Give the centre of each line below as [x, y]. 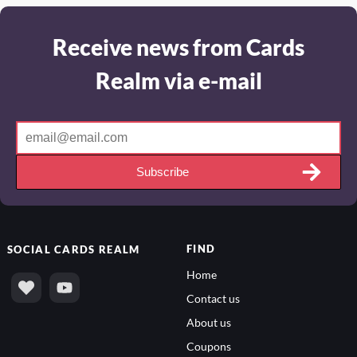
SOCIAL [31, 248]
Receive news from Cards [178, 46]
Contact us [213, 298]
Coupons [209, 345]
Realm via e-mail [178, 79]
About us [209, 322]
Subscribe [163, 171]
